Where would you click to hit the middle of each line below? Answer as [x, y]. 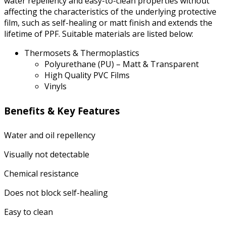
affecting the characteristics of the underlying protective [110, 11]
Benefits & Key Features [62, 110]
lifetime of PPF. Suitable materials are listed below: [99, 34]
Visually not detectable [47, 154]
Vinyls [55, 86]
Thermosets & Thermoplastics [82, 53]
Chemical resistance [41, 173]
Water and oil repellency [50, 135]
